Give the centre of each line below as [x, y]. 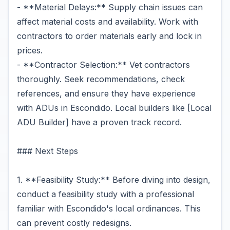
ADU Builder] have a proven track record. [99, 122]
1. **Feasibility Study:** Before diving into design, [114, 180]
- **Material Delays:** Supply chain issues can [110, 7]
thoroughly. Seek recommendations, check [101, 79]
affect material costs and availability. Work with [108, 22]
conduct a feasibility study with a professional [106, 194]
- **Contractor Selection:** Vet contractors [103, 65]
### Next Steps [47, 151]
